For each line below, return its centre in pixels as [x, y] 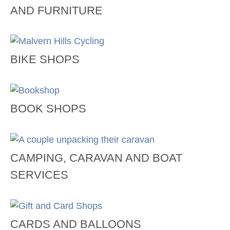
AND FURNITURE [56, 10]
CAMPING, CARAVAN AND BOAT [96, 158]
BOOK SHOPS [48, 109]
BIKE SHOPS [45, 60]
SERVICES [39, 175]
